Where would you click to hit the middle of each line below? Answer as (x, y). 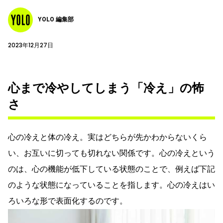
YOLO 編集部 (56, 20)
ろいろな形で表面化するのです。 (68, 201)
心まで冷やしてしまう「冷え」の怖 (106, 88)
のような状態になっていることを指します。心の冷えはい (111, 185)
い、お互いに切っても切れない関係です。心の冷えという (111, 153)
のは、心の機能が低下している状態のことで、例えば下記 (111, 169)
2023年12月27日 (31, 45)
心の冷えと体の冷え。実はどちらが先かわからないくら (108, 137)
